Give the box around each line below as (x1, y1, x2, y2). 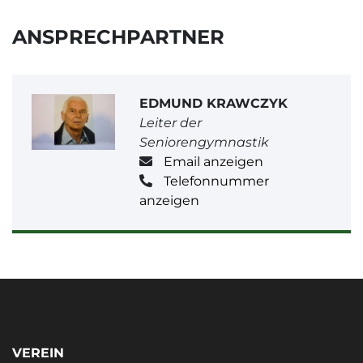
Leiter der (139, 115, 203, 131)
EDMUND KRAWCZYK (139, 96, 288, 112)
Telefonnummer (163, 173, 269, 190)
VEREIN (12, 345, 64, 361)
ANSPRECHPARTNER (12, 25, 224, 49)
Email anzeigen (163, 154, 263, 170)
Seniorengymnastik (139, 135, 269, 151)
